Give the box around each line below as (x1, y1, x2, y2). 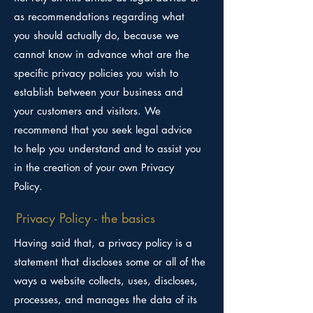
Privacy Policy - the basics (16, 210, 155, 226)
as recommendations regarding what (14, 10, 184, 23)
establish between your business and (14, 85, 183, 99)
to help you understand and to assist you (14, 142, 201, 155)
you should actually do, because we (14, 29, 179, 42)
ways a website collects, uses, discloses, (14, 274, 198, 287)
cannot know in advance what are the (14, 48, 189, 61)
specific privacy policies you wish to (14, 66, 178, 80)
